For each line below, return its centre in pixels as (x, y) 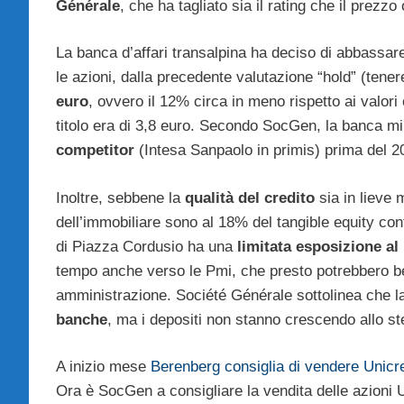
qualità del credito (252, 197)
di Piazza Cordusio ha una (147, 246)
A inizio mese (103, 367)
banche (82, 319)
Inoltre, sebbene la (120, 197)
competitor (97, 151)
